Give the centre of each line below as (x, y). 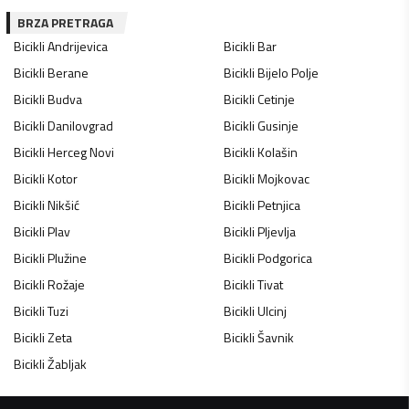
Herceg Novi (81, 152)
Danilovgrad (80, 126)
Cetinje (276, 100)
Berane (68, 73)
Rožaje (66, 285)
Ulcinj (272, 311)
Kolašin (277, 152)
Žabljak (67, 364)
